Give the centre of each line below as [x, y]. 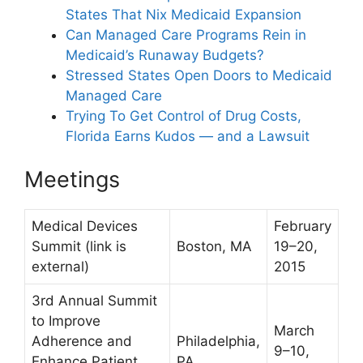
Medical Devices [85, 226]
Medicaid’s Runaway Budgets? [165, 55]
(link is [104, 247]
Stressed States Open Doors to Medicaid [199, 75]
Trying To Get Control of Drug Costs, [184, 115]
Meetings [72, 180]
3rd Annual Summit [94, 301]
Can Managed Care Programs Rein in [186, 34]
